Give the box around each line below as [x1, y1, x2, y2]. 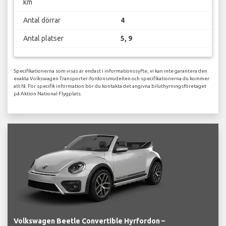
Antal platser [23, 34, 64, 42]
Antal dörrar [23, 16, 61, 24]
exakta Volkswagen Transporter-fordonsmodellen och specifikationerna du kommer [14, 76, 209, 82]
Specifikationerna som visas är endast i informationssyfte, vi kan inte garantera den [14, 68, 207, 74]
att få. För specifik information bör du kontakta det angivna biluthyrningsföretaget [14, 83, 206, 89]
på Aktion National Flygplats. [14, 91, 82, 97]
